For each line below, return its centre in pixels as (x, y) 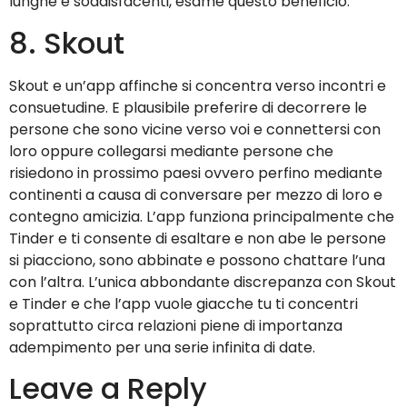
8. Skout (67, 43)
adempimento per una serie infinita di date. (162, 347)
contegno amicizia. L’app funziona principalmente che (202, 216)
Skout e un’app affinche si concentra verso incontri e (198, 85)
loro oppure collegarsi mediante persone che (171, 151)
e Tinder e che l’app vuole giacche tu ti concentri (184, 303)
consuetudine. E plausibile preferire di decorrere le (188, 107)
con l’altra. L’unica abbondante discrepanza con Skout (203, 282)
